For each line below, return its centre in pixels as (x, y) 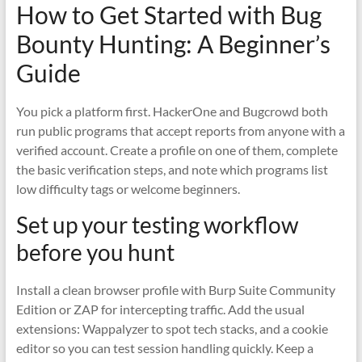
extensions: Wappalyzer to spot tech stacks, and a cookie (172, 328)
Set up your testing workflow (157, 225)
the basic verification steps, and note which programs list (172, 169)
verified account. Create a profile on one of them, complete (177, 150)
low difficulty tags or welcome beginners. (128, 189)
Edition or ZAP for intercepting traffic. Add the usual (160, 309)
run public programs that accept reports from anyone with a (180, 130)
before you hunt (95, 252)
